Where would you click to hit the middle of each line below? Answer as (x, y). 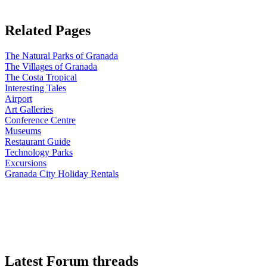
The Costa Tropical (41, 77)
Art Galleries (29, 109)
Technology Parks (39, 152)
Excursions (26, 163)
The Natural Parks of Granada (61, 55)
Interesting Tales (35, 88)
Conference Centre (40, 120)
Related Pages (48, 31)
